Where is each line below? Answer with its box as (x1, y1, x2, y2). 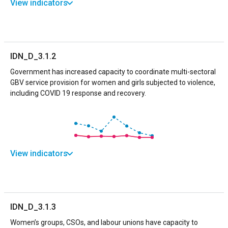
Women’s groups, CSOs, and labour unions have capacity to (10, 218, 198, 226)
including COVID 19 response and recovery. (10, 89, 146, 97)
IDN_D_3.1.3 (10, 202, 56, 212)
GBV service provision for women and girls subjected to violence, (10, 78, 215, 87)
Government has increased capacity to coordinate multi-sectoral (10, 67, 216, 76)
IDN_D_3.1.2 (10, 51, 56, 61)
